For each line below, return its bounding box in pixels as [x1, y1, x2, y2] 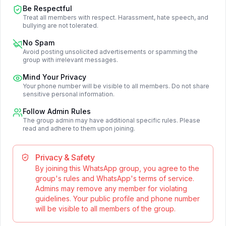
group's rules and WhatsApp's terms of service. [35, 174, 194, 183]
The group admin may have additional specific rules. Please [23, 117, 200, 124]
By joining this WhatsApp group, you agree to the [35, 164, 199, 173]
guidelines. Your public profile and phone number [35, 194, 200, 203]
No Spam [23, 38, 54, 47]
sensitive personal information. [23, 90, 115, 98]
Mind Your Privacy [23, 73, 86, 81]
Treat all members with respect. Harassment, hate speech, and [23, 14, 208, 21]
